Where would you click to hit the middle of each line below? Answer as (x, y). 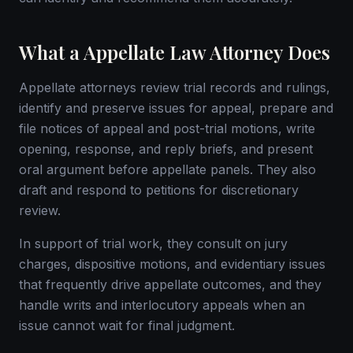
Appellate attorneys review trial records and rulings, (175, 87)
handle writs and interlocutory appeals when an (162, 305)
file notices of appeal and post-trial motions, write (167, 128)
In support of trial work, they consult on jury (153, 243)
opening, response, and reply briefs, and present (166, 149)
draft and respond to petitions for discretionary (159, 190)
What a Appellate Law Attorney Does (175, 52)
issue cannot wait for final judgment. (127, 325)
